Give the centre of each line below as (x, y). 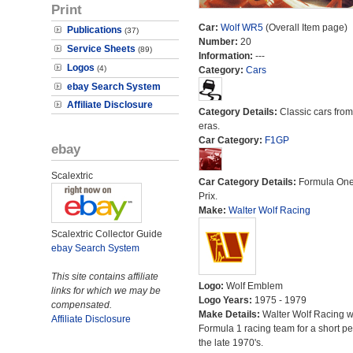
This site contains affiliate (105, 277)
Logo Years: (226, 300)
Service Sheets (101, 49)
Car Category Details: (248, 182)
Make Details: (230, 314)
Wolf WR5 (242, 28)
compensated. (82, 305)
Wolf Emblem (254, 286)
